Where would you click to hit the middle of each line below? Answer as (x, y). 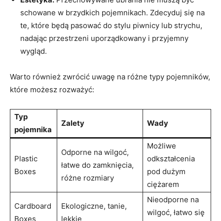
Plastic (26, 158)
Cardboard (33, 206)
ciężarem (163, 184)
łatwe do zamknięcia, (97, 165)
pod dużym (166, 171)
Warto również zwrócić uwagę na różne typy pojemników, (110, 76)
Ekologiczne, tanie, (94, 206)
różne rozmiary (88, 178)
